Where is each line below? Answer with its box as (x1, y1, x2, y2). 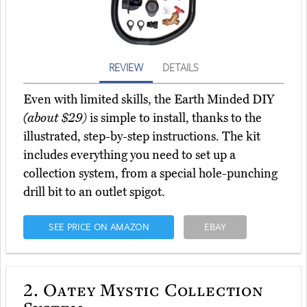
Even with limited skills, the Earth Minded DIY (23, 92, 274, 108)
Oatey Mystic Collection (38, 278, 264, 302)
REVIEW (109, 60, 143, 75)
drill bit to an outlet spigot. (23, 184, 165, 200)
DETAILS (162, 60, 198, 75)
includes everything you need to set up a (23, 147, 236, 163)
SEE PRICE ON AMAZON (48, 221, 149, 234)
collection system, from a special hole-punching (23, 166, 278, 182)
